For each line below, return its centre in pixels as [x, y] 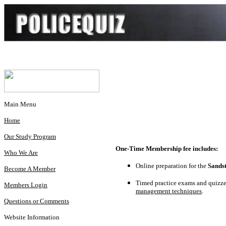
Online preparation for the [172, 165]
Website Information [32, 217]
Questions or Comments [37, 201]
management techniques [169, 191]
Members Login [26, 185]
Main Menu [20, 104]
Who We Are [21, 153]
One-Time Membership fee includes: [167, 148]
